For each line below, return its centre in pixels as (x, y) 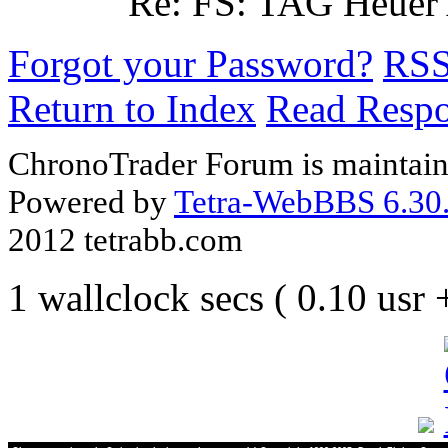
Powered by (91, 202)
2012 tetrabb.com (125, 240)
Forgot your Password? (190, 64)
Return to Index (132, 109)
